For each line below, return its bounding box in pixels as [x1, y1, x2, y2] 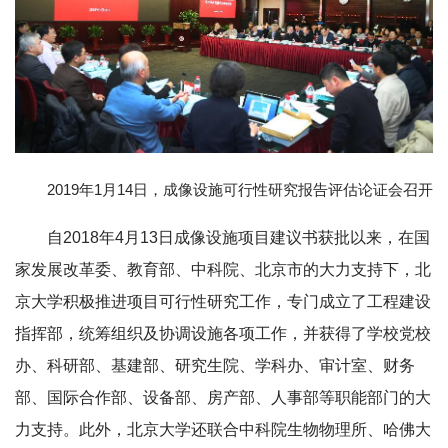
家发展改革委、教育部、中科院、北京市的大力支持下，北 [15, 260, 431, 278]
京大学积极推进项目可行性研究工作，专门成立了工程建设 [15, 292, 431, 310]
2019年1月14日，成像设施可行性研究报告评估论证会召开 [47, 180, 433, 198]
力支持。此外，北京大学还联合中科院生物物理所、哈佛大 [15, 420, 431, 438]
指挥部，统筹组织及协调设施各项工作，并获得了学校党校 [15, 324, 431, 342]
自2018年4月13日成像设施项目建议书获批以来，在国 [47, 228, 430, 246]
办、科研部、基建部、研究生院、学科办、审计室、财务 [15, 356, 415, 374]
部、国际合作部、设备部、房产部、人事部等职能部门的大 [15, 388, 431, 406]
